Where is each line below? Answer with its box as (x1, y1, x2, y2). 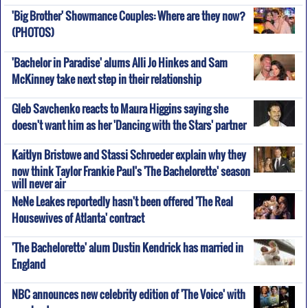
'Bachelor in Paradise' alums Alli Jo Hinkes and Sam (11, 54, 228, 71)
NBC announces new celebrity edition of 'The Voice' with (11, 285, 245, 302)
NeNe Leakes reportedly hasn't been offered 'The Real (11, 192, 233, 210)
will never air (11, 175, 65, 188)
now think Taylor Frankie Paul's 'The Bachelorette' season (11, 163, 250, 175)
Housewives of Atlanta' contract (11, 209, 144, 221)
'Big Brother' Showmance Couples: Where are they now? (11, 8, 245, 25)
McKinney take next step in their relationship (11, 70, 201, 82)
